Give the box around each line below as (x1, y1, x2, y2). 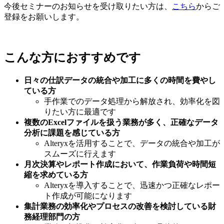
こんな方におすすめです (4, 51, 144, 64)
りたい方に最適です (44, 107, 116, 116)
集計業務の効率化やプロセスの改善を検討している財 (24, 202, 216, 211)
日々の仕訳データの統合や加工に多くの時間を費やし (24, 76, 216, 85)
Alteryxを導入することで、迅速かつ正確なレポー (44, 181, 220, 190)
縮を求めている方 (24, 170, 88, 179)
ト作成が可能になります (44, 191, 132, 200)
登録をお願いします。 (4, 12, 84, 21)
